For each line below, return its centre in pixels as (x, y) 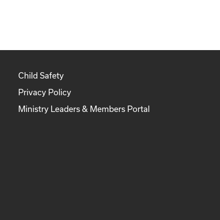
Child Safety (41, 75)
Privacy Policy (45, 92)
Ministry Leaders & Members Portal (84, 109)
